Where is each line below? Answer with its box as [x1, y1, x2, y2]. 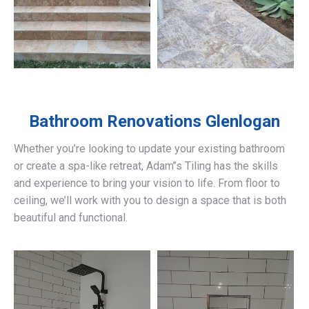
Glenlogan [201, 112, 280, 132]
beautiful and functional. [14, 211, 128, 225]
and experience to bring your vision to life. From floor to [14, 177, 280, 190]
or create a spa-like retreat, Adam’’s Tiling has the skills [14, 159, 278, 173]
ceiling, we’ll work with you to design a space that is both [14, 194, 286, 208]
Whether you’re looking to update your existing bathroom [14, 142, 285, 156]
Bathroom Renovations [29, 112, 201, 132]
